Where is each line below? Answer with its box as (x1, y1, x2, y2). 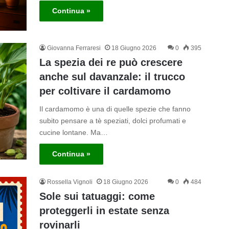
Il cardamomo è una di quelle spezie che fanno (39, 105, 191, 113)
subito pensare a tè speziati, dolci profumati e (39, 117, 186, 125)
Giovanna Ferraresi (47, 44, 101, 52)
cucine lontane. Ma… (39, 128, 108, 137)
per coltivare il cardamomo (39, 85, 171, 97)
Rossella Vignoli (47, 178, 93, 186)
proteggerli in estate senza (39, 205, 169, 217)
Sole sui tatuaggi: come (39, 191, 155, 202)
